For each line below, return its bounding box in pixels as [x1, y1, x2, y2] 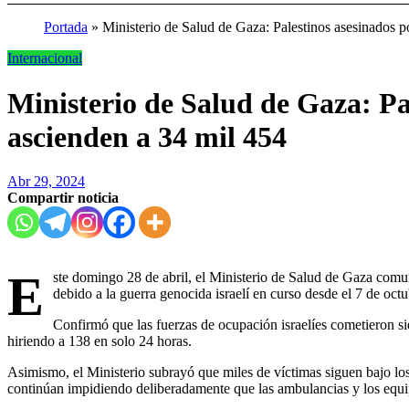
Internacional [7, 50, 82, 67]
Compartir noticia [7, 190, 119, 206]
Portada [44, 19, 88, 36]
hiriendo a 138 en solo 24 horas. [7, 333, 192, 350]
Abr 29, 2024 [7, 173, 85, 190]
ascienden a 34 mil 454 [7, 120, 287, 153]
